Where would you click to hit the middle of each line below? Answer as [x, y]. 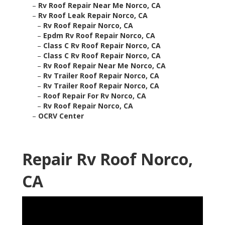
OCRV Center [61, 116]
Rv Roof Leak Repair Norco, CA [93, 16]
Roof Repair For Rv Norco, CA [95, 96]
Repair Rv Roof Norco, [107, 159]
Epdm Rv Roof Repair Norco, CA [99, 36]
